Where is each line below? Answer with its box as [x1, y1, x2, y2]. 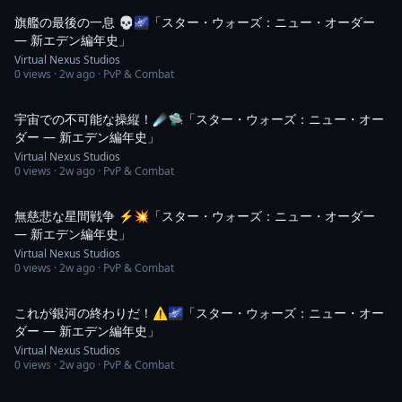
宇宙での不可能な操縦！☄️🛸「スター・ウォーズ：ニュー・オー [14, 110, 384, 127]
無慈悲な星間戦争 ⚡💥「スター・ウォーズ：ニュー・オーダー [14, 207, 375, 224]
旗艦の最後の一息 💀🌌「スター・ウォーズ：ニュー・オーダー [14, 13, 375, 31]
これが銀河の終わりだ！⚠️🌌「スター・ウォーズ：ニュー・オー [14, 304, 384, 321]
